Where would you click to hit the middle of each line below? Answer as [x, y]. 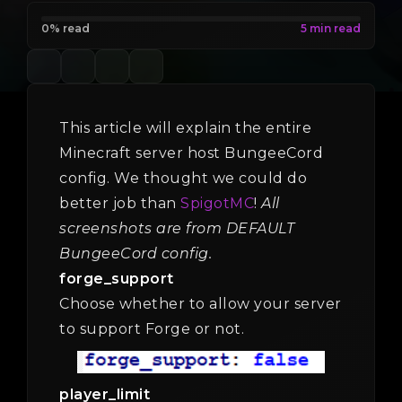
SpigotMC [217, 203]
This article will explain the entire [185, 128]
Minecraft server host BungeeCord [191, 153]
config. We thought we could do [183, 178]
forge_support [117, 279]
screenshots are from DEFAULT [177, 228]
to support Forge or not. [152, 329]
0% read [66, 28]
